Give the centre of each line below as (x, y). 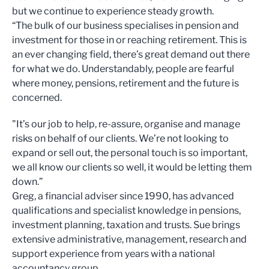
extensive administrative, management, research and (129, 239)
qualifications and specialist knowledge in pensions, (126, 210)
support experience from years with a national (113, 254)
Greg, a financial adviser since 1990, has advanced (123, 196)
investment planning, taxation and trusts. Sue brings (126, 225)
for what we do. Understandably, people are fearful (123, 69)
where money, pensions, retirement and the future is (125, 83)
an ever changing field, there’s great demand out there (131, 54)
